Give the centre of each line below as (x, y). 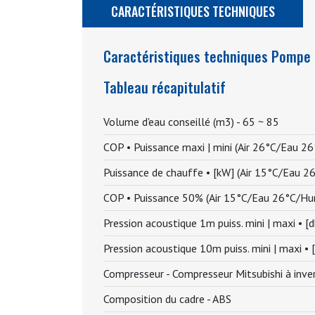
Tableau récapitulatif (165, 87)
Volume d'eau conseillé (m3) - (173, 122)
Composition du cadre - (158, 299)
